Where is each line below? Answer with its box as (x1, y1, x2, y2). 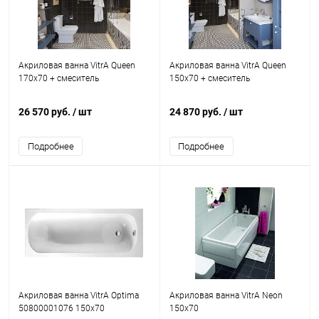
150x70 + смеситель (169, 73, 250, 83)
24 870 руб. (169, 106, 224, 117)
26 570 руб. (19, 106, 73, 117)
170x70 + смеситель (19, 73, 99, 83)
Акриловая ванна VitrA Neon (169, 291, 283, 300)
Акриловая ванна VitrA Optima (19, 291, 139, 300)
